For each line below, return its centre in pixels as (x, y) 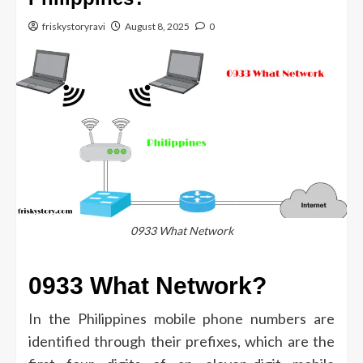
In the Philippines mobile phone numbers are (181, 319)
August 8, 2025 (157, 26)
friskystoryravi (74, 26)
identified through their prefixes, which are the (181, 342)
